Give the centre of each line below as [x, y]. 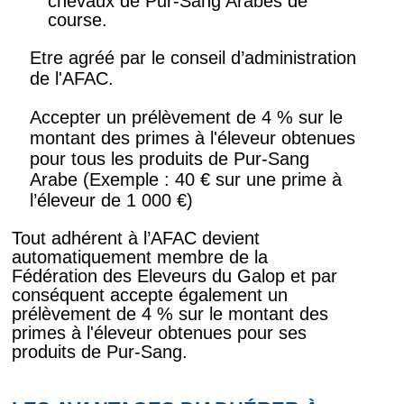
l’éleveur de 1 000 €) [111, 200]
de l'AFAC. [71, 78]
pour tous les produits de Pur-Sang [169, 158]
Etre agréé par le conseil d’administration [193, 57]
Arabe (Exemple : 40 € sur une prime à [185, 179]
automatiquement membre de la [139, 257]
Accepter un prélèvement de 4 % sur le [186, 117]
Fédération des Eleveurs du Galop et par [174, 275]
